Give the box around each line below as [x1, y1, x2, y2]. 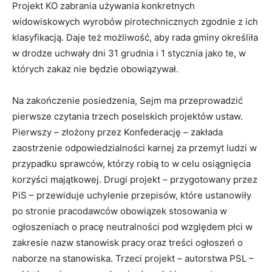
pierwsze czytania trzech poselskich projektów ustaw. [12, 110, 243, 123]
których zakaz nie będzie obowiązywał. [12, 63, 178, 75]
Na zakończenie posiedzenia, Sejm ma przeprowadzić [12, 95, 243, 107]
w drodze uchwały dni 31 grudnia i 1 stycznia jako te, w [12, 47, 246, 59]
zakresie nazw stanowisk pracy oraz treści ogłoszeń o [12, 237, 243, 249]
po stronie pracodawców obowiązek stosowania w [12, 205, 227, 217]
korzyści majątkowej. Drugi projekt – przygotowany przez [12, 174, 257, 186]
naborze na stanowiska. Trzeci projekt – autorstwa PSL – [12, 253, 254, 265]
